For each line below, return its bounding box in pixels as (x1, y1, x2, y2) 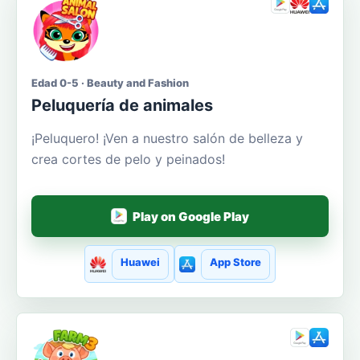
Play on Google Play (133, 208, 250, 224)
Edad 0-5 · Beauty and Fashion (31, 76, 189, 90)
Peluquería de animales (31, 96, 213, 116)
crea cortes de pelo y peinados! (31, 151, 225, 168)
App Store (210, 255, 262, 268)
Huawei (120, 255, 160, 268)
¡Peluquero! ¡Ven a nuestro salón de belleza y (31, 130, 303, 147)
